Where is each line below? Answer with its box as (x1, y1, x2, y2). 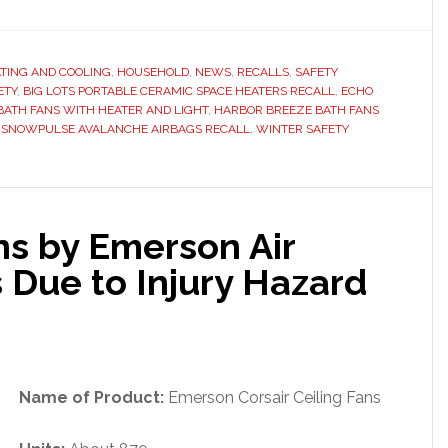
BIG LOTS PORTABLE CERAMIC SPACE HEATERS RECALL (23, 84, 335, 98)
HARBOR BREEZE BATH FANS (214, 103, 379, 117)
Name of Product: (19, 388, 168, 407)
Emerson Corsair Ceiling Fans (168, 388, 381, 407)
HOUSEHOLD (117, 65, 189, 79)
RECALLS (237, 65, 289, 79)
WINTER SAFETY (256, 122, 349, 136)
